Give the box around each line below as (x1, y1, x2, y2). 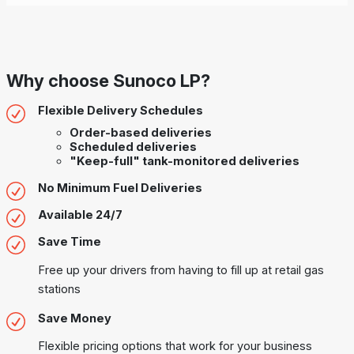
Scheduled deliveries (70, 140, 197, 155)
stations (38, 281, 81, 296)
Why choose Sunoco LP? (6, 70, 210, 92)
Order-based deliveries (70, 126, 212, 141)
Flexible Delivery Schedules (38, 104, 203, 119)
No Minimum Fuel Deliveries (38, 181, 202, 196)
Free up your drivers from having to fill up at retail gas (38, 262, 324, 277)
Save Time (38, 235, 101, 250)
